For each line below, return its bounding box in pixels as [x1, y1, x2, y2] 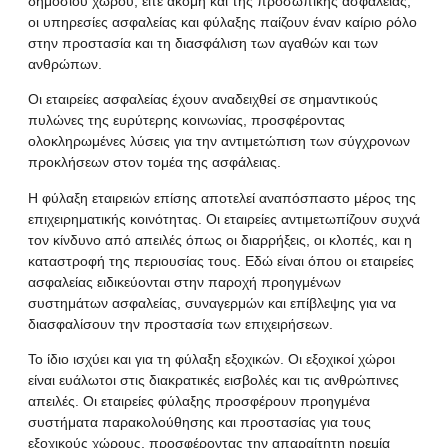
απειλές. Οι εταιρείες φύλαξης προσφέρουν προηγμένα [28, 393, 370, 410]
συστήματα [28, 414, 98, 431]
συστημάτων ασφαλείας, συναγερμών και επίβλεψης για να [28, 294, 396, 311]
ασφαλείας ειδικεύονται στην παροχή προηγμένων [28, 273, 341, 290]
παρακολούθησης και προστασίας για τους [98, 414, 371, 431]
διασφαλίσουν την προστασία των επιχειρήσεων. [28, 315, 333, 332]
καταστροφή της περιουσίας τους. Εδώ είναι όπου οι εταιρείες [28, 252, 414, 269]
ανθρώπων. [28, 56, 102, 72]
